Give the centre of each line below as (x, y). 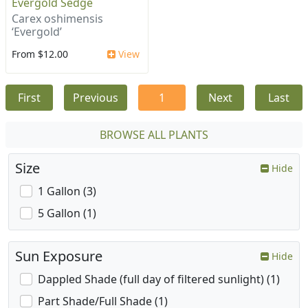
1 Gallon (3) (67, 191)
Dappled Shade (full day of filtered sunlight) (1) (159, 279)
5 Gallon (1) (67, 213)
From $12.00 (40, 54)
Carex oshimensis (57, 19)
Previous (96, 98)
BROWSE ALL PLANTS (154, 135)
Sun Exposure (59, 256)
